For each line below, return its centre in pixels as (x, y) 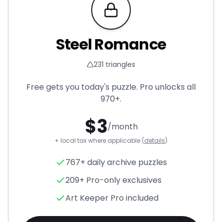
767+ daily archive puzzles (116, 162)
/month (122, 126)
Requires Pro (135, 15)
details (155, 140)
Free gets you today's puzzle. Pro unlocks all (111, 87)
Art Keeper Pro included (112, 198)
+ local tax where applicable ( (99, 140)
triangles (119, 64)
